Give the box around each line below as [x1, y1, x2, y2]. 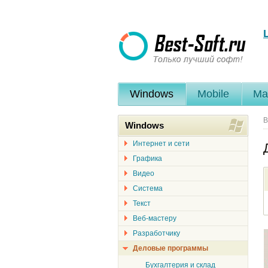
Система [133, 184, 163, 193]
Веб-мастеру [133, 214, 176, 223]
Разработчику [133, 229, 180, 237]
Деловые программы [133, 244, 208, 252]
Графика [133, 154, 162, 163]
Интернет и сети [133, 139, 190, 148]
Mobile [197, 88, 229, 100]
